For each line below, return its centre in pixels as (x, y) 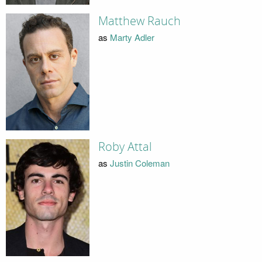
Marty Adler (132, 37)
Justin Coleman (139, 163)
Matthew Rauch (139, 21)
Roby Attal (125, 146)
